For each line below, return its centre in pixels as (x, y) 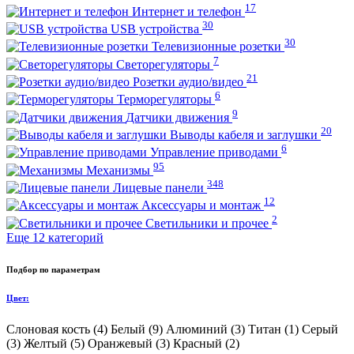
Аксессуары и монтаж (203, 205)
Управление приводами (216, 153)
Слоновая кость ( (52, 330)
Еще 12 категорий (55, 237)
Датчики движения (179, 117)
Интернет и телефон (188, 11)
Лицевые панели (160, 187)
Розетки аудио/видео (190, 81)
